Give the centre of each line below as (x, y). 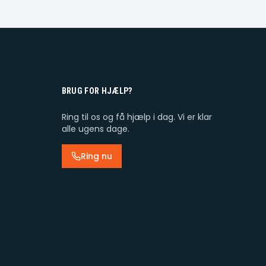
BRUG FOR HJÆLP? (97, 91)
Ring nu (96, 156)
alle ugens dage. (95, 129)
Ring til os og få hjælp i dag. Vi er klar (137, 117)
